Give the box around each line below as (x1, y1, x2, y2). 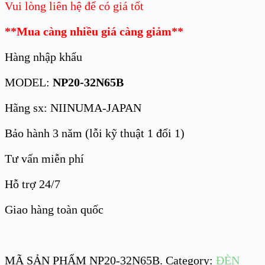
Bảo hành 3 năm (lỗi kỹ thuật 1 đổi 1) (5, 127, 185, 140)
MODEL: (5, 76, 53, 89)
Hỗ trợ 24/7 (5, 177, 60, 191)
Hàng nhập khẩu (5, 50, 82, 64)
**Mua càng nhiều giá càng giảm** (5, 25, 183, 38)
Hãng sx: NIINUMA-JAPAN (5, 101, 141, 115)
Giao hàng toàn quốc (5, 203, 104, 216)
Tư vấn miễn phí (5, 152, 84, 166)
